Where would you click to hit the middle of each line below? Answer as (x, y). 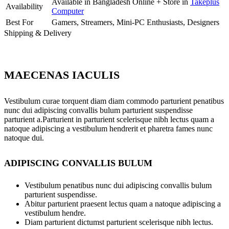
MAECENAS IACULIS (62, 75)
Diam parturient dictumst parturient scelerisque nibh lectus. (119, 222)
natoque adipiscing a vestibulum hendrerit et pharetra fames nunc (108, 128)
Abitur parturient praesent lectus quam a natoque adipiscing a (123, 203)
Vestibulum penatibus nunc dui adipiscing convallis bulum (118, 185)
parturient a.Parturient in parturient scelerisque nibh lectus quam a (109, 119)
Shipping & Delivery (38, 33)
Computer (68, 11)
